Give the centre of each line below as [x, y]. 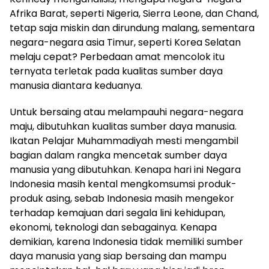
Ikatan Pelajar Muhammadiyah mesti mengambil [124, 141]
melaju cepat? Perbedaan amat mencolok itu [117, 57]
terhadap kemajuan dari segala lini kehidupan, [117, 213]
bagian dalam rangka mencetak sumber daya [118, 156]
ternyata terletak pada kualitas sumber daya [116, 71]
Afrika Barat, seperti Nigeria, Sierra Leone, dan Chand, [134, 14]
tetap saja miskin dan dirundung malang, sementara [132, 28]
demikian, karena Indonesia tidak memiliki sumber [126, 242]
